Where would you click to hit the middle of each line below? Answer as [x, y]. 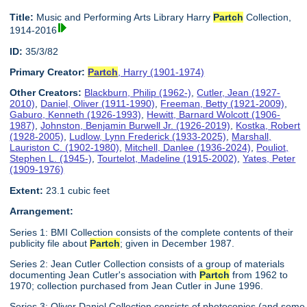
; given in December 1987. [177, 243]
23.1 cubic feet [77, 190]
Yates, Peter [269, 159]
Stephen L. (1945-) [51, 159]
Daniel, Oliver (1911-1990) [98, 104]
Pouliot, [273, 148]
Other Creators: [46, 93]
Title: [22, 17]
